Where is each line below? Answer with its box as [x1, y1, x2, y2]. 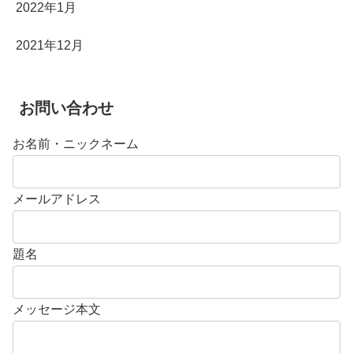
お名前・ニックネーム [13, 136, 139, 150]
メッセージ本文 [13, 302, 101, 316]
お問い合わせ [19, 98, 113, 117]
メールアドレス [13, 191, 101, 206]
